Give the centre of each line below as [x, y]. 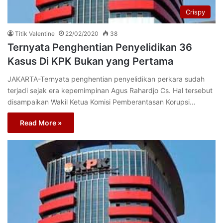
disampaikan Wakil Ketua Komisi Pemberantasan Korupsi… [102, 102]
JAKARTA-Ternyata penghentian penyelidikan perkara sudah [106, 79]
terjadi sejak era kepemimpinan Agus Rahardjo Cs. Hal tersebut [110, 90]
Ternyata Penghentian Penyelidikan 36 [100, 47]
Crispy [195, 12]
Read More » [41, 122]
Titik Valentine [35, 33]
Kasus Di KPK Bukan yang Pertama [90, 61]
